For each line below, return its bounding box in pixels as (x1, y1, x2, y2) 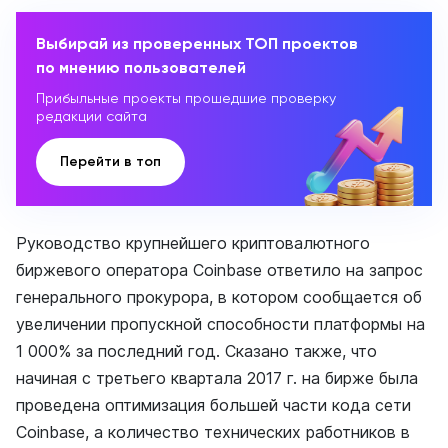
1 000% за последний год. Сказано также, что (16, 341, 377, 361)
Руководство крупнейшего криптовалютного (16, 233, 370, 253)
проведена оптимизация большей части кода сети (16, 395, 411, 415)
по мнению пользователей (36, 58, 246, 77)
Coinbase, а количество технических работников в (16, 422, 410, 442)
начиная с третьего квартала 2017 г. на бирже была (16, 368, 418, 388)
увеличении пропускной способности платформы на (16, 314, 425, 334)
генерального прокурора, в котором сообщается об (16, 287, 422, 307)
